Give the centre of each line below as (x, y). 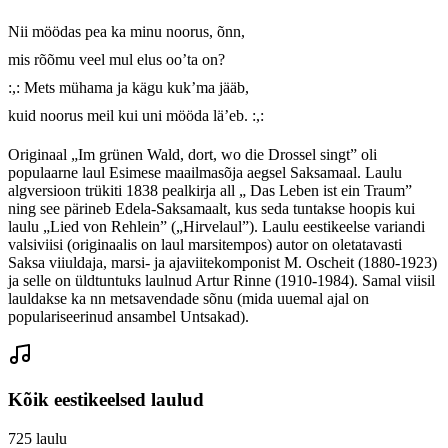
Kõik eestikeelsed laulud (106, 400)
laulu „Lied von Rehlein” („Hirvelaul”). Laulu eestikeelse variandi (216, 227)
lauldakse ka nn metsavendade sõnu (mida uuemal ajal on (188, 299)
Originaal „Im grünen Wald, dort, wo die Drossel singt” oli (192, 155)
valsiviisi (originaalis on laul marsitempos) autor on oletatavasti (205, 245)
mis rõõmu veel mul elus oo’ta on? (116, 60)
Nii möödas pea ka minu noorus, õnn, (126, 32)
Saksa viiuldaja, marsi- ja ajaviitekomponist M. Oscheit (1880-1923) (222, 263)
